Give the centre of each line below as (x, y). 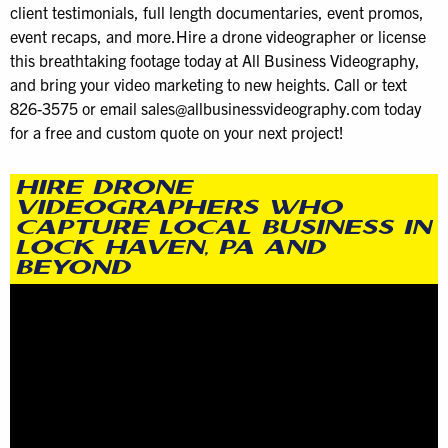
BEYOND (72, 268)
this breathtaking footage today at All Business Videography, (215, 59)
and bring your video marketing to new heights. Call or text (208, 83)
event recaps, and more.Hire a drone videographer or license (218, 35)
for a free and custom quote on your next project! (177, 131)
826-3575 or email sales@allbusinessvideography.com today (215, 107)
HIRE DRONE (103, 188)
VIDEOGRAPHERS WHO (178, 208)
